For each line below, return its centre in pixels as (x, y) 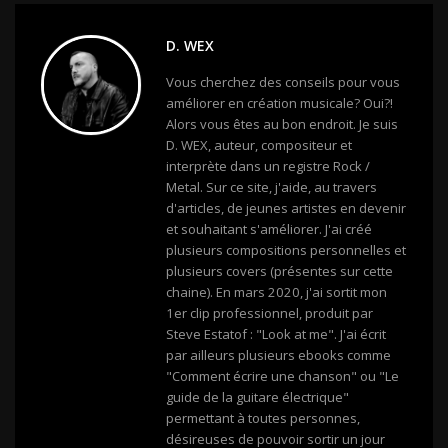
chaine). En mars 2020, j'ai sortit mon (276, 292)
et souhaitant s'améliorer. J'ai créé (269, 229)
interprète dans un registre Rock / (268, 166)
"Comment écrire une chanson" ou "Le (282, 376)
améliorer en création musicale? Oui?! (279, 103)
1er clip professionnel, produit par (269, 313)
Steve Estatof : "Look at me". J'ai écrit (276, 334)
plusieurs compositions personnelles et (286, 250)
